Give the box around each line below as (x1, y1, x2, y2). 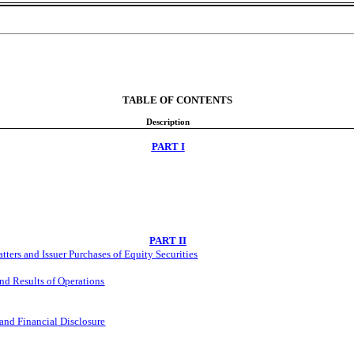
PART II (149, 234, 186, 247)
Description (146, 117, 190, 126)
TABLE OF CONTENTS (122, 94, 232, 107)
